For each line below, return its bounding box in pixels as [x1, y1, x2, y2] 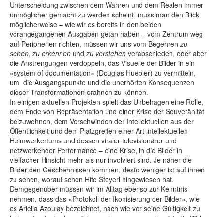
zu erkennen [32, 48, 71, 58]
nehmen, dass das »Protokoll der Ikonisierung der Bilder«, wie [10, 193, 200, 203]
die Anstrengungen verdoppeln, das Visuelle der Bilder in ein [10, 58, 195, 68]
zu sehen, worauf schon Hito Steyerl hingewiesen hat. [10, 174, 174, 184]
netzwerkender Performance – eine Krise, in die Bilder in [10, 145, 182, 155]
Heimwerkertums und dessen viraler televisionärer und [10, 135, 177, 145]
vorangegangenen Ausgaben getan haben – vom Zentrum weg [10, 29, 203, 39]
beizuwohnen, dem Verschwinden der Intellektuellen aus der [10, 116, 194, 126]
